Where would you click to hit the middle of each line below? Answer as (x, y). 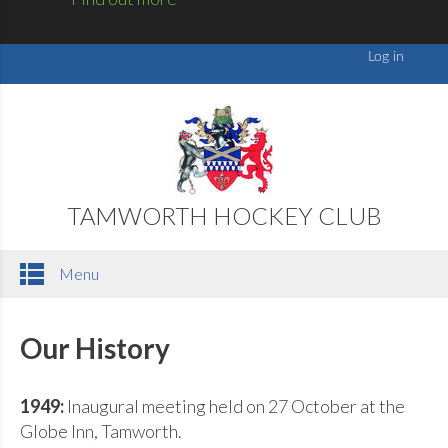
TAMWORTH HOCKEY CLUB (224, 215)
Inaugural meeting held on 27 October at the (234, 405)
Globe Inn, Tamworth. (102, 430)
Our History (94, 347)
